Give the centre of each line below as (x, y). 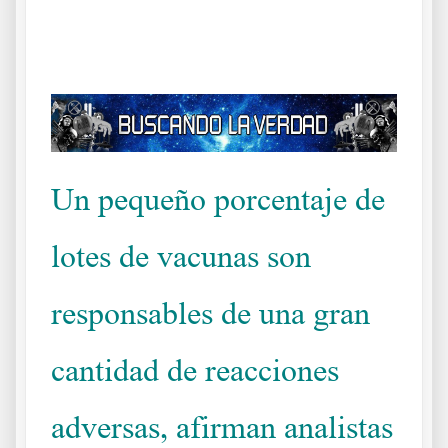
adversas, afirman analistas (222, 426)
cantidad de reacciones (195, 369)
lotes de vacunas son (181, 255)
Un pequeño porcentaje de (218, 198)
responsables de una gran (210, 312)
